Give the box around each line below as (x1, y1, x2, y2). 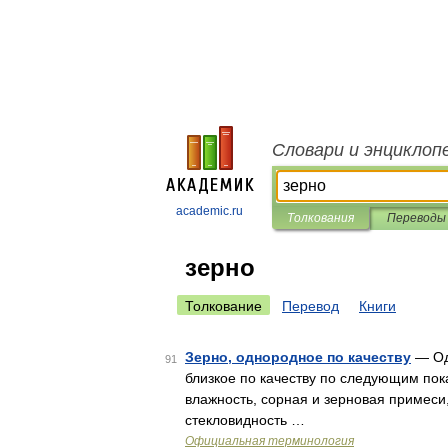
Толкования (287, 211, 354, 225)
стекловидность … (185, 412, 305, 428)
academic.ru (176, 204, 243, 218)
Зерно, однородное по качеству (185, 349, 411, 365)
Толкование (185, 298, 262, 314)
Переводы (386, 211, 446, 225)
